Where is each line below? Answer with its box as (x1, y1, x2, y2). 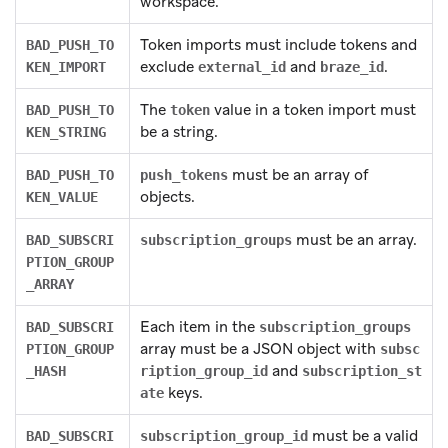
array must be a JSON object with (140, 338, 380, 359)
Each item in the (140, 316, 259, 337)
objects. (140, 186, 195, 207)
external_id (198, 58, 286, 75)
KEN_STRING (26, 123, 106, 140)
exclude (140, 56, 198, 77)
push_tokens (140, 166, 228, 183)
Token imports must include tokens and (140, 34, 417, 55)
